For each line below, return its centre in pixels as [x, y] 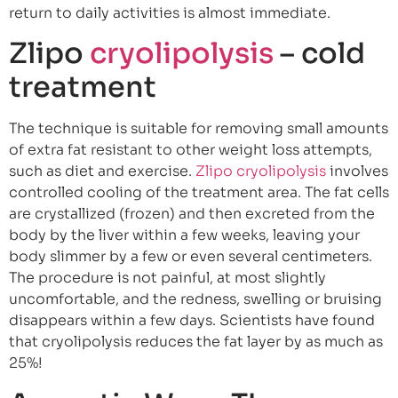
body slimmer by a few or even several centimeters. [191, 257]
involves [357, 171]
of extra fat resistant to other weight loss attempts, [191, 150]
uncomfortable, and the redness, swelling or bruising [195, 299]
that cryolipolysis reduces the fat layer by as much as [196, 342]
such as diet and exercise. [102, 171]
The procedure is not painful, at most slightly [167, 278]
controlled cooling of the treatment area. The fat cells [199, 193]
